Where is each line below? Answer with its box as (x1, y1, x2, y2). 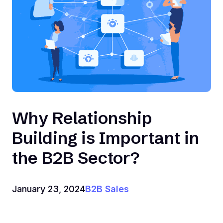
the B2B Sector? (12, 147, 139, 168)
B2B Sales (85, 183, 129, 194)
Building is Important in (12, 127, 199, 148)
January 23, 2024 (12, 183, 85, 194)
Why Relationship (12, 107, 152, 128)
